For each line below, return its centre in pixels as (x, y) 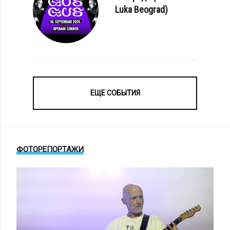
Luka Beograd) (141, 10)
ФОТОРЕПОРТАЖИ (50, 149)
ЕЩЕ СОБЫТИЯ (115, 93)
